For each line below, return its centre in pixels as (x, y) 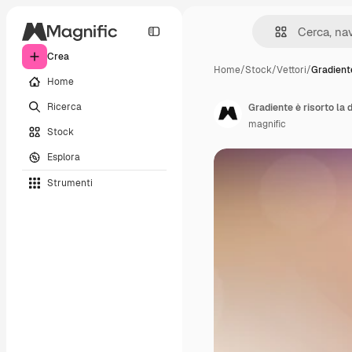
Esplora (64, 157)
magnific (267, 124)
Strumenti (70, 183)
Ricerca (64, 106)
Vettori (291, 70)
